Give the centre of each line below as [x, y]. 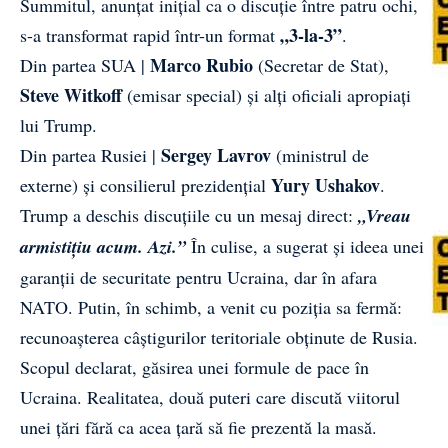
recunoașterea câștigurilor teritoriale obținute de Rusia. [219, 336]
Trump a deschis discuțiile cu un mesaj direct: [189, 214]
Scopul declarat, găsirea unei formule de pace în [194, 366]
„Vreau [384, 215]
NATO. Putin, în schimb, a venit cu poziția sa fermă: [211, 306]
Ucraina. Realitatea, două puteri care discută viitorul [210, 396]
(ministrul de [320, 154]
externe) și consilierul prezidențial [145, 184]
